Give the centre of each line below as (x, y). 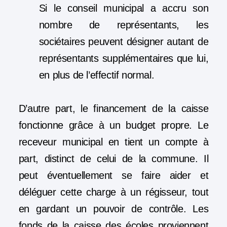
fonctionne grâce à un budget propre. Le (113, 125)
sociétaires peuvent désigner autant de (124, 42)
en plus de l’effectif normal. (97, 75)
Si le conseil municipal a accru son (124, 8)
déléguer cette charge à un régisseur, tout (113, 192)
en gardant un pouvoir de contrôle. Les (113, 209)
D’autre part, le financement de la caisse (113, 109)
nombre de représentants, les (124, 25)
